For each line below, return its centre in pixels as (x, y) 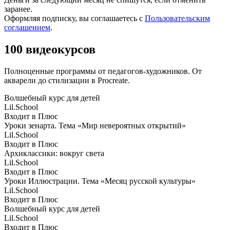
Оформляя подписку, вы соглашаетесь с (74, 18)
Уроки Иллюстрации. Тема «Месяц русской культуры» (100, 181)
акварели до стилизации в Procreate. (67, 80)
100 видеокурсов (50, 49)
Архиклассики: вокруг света (54, 153)
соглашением (27, 27)
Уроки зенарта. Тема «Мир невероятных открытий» (95, 125)
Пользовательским (177, 18)
